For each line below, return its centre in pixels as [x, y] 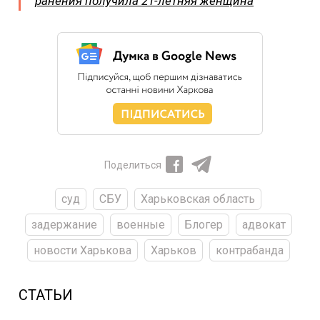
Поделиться [133, 165]
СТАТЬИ [46, 295]
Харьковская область [198, 199]
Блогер [203, 224]
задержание [64, 224]
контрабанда [249, 250]
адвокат [264, 224]
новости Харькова [82, 250]
